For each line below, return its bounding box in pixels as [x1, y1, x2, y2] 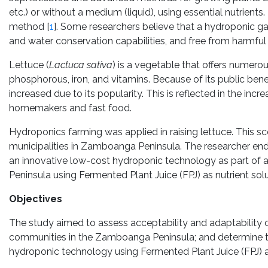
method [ [9, 21, 50, 32]
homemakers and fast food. [9, 102, 132, 114]
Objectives [9, 193, 62, 205]
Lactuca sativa [49, 59, 112, 71]
